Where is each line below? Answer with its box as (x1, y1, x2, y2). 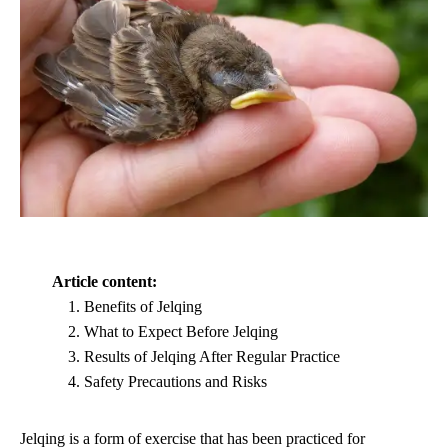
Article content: (52, 272, 157, 290)
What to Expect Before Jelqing (84, 322, 278, 340)
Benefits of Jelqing (84, 297, 202, 315)
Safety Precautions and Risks (84, 372, 267, 390)
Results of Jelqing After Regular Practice (84, 347, 340, 365)
